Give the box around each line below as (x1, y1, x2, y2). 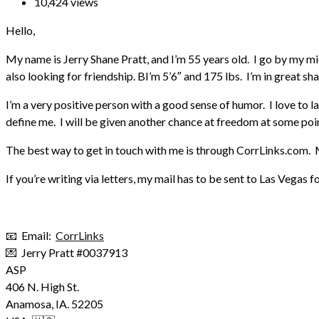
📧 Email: (6, 228, 56, 242)
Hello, (6, 23, 35, 37)
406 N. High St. (6, 279, 79, 293)
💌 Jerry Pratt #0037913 (6, 245, 127, 259)
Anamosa (6, 296, 51, 310)
